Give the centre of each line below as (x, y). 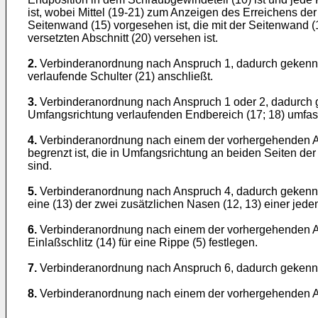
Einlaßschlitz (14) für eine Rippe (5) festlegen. (143, 242)
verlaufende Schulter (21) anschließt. (120, 76)
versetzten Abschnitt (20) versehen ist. (123, 38)
